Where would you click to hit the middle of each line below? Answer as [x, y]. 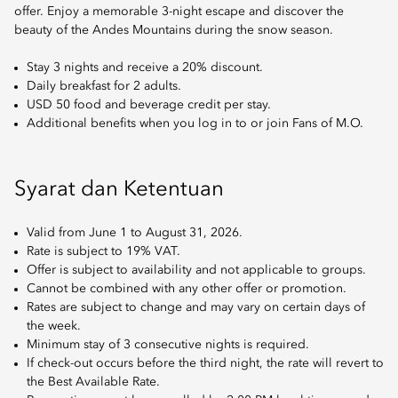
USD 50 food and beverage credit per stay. [149, 105]
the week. [54, 326]
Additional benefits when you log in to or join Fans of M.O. [195, 124]
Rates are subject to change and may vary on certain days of [196, 308]
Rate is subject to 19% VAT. [103, 252]
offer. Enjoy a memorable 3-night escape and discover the [179, 12]
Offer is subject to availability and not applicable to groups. [196, 271]
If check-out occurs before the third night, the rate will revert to [205, 364]
